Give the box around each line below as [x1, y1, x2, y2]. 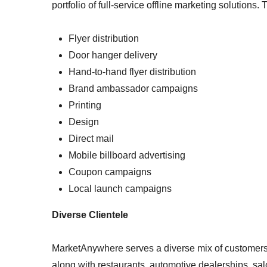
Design [69, 117, 99, 127]
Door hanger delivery [69, 50, 160, 60]
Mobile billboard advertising [69, 150, 188, 160]
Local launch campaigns [69, 184, 174, 194]
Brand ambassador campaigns [69, 83, 200, 94]
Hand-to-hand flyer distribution [69, 67, 198, 77]
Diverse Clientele [52, 210, 128, 220]
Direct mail [69, 133, 116, 144]
